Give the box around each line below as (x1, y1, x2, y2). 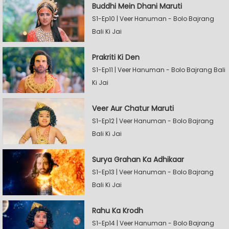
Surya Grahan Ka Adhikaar (92, 154, 184, 165)
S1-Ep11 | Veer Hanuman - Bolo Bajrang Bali (92, 65, 225, 74)
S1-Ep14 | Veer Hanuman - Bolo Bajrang (92, 218, 214, 227)
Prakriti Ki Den (92, 52, 140, 62)
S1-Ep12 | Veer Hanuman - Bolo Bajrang (92, 116, 214, 125)
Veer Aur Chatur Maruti (92, 103, 174, 113)
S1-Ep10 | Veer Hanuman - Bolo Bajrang (92, 14, 214, 23)
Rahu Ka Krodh (92, 205, 143, 216)
